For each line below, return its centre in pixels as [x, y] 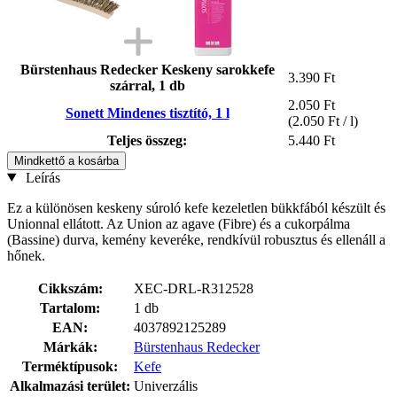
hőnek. [26, 255]
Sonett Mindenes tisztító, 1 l [147, 113]
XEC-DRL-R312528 [194, 288]
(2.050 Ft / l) [323, 121]
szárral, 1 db [147, 85]
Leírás [41, 177]
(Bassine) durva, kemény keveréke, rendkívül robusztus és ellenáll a [196, 239]
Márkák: [70, 346]
